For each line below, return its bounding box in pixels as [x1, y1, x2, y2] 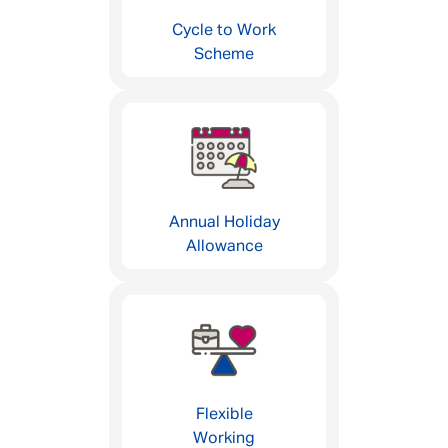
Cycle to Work [172, 23, 276, 39]
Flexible [195, 407, 253, 423]
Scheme [194, 47, 254, 63]
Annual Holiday [168, 215, 280, 231]
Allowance [185, 239, 263, 255]
